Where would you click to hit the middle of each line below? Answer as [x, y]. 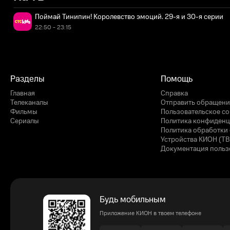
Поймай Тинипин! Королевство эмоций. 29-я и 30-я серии [129, 17]
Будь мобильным [133, 200]
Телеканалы [29, 103]
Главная [23, 93]
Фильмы [24, 112]
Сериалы [25, 121]
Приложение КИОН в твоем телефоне [150, 213]
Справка [174, 93]
